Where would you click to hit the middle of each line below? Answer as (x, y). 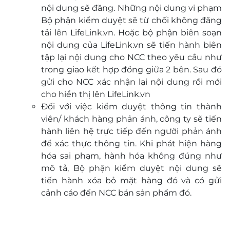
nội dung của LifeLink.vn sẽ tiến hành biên (131, 45)
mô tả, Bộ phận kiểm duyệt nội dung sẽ (131, 168)
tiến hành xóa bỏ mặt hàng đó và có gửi (131, 180)
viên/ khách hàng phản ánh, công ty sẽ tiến (131, 119)
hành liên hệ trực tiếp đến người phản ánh (131, 131)
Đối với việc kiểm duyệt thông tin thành (131, 107)
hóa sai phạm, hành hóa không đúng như (131, 156)
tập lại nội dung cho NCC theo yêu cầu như (131, 57)
